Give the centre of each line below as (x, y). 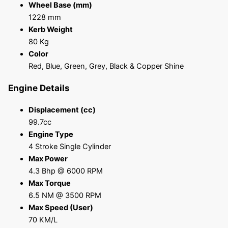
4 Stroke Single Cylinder (69, 147)
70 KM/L (43, 220)
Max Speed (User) (61, 208)
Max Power (48, 159)
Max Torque (49, 183)
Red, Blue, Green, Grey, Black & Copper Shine (106, 66)
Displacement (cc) (62, 110)
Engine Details (39, 88)
